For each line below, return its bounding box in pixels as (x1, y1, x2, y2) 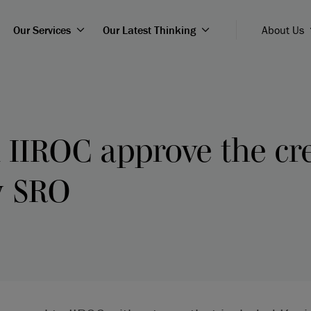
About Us (261, 23, 304, 37)
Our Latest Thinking (102, 23, 196, 37)
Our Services (12, 23, 71, 37)
